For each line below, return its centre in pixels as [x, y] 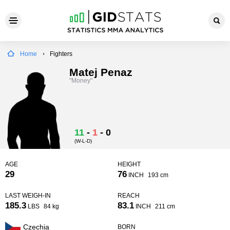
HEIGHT [129, 164]
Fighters [61, 54]
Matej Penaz [101, 72]
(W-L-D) [83, 141]
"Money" [81, 81]
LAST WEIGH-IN [28, 196]
